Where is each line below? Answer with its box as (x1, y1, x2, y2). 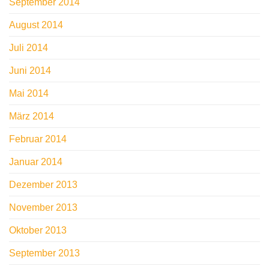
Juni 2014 (9, 65, 51, 76)
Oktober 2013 (9, 225, 67, 236)
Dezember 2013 (9, 180, 77, 190)
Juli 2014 (9, 43, 48, 53)
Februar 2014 (9, 134, 67, 145)
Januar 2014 (9, 157, 62, 168)
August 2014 (9, 20, 63, 31)
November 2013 (9, 202, 77, 213)
